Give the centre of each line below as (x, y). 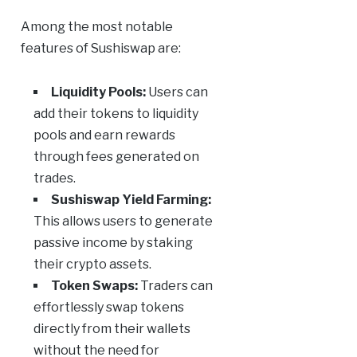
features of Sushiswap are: (100, 49)
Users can (177, 92)
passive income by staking (113, 243)
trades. (54, 178)
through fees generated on (116, 157)
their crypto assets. (92, 265)
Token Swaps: (94, 286)
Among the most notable (96, 27)
